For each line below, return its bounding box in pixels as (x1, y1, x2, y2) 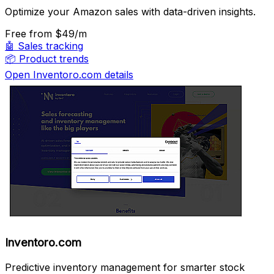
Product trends (19, 53, 89, 65)
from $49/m (29, 28, 87, 40)
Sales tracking (18, 40, 83, 53)
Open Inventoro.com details (5, 68, 133, 81)
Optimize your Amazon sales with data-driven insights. (5, 6, 256, 18)
